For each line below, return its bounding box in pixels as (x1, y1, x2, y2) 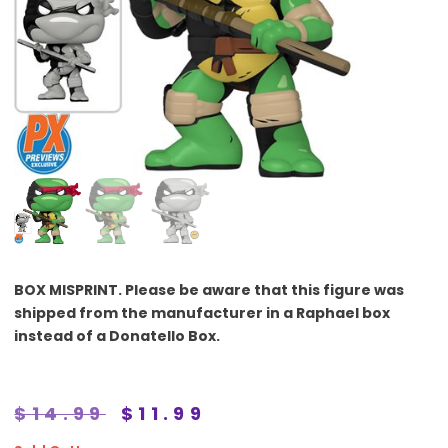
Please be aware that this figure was (125, 280, 405, 300)
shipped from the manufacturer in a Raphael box (14, 303, 391, 323)
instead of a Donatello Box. (14, 326, 221, 346)
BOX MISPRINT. (14, 280, 126, 300)
